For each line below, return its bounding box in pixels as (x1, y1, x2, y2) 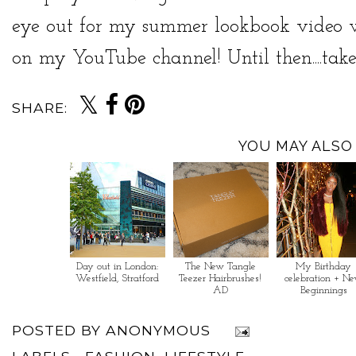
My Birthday (296, 261, 352, 272)
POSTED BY (12, 321, 106, 339)
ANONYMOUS (106, 321, 211, 339)
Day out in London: (76, 261, 158, 272)
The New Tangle (185, 261, 256, 272)
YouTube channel (72, 48, 217, 68)
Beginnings (300, 284, 347, 296)
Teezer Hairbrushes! (179, 273, 262, 284)
